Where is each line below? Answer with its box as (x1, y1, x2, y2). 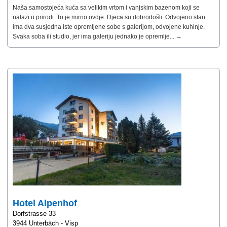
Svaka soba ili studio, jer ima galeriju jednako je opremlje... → (13, 33, 182, 41)
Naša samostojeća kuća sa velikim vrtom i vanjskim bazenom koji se (13, 4, 200, 12)
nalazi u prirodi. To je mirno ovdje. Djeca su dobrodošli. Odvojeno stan (13, 14, 205, 21)
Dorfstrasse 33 (13, 210, 56, 218)
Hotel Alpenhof (13, 198, 77, 209)
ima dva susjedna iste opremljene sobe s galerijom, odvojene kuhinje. (13, 23, 205, 31)
